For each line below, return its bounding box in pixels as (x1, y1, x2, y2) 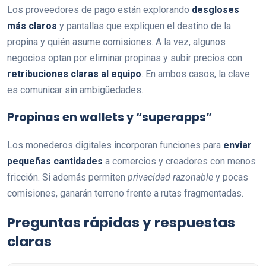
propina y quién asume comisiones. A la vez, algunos (7, 36, 226, 48)
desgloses (192, 4, 239, 16)
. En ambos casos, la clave (141, 68, 250, 80)
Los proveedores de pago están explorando (7, 4, 192, 16)
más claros (7, 20, 57, 32)
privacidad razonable (128, 172, 213, 183)
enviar (223, 140, 252, 151)
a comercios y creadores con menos (103, 156, 256, 167)
